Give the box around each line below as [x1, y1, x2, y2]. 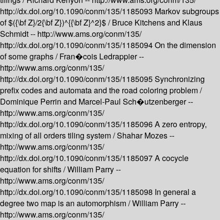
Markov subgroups [155, 5, 219, 17]
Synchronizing [155, 73, 205, 85]
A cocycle [155, 152, 189, 164]
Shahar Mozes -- [117, 130, 174, 141]
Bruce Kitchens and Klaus [112, 17, 202, 28]
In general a [155, 186, 196, 198]
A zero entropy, [155, 118, 207, 130]
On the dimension [155, 39, 216, 51]
